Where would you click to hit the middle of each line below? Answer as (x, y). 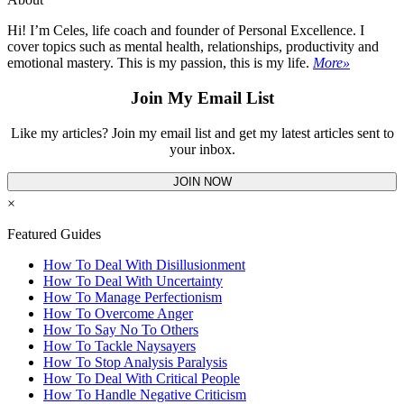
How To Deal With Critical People (142, 378)
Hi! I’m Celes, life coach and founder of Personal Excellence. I (186, 31)
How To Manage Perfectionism (133, 297)
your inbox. (202, 149)
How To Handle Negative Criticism (145, 394)
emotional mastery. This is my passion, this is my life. (160, 63)
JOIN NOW (202, 181)
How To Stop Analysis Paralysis (135, 362)
